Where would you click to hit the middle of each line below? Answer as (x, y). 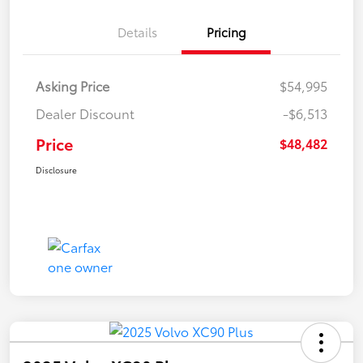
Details (137, 31)
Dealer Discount (85, 113)
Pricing (226, 31)
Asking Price (73, 85)
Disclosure (56, 169)
